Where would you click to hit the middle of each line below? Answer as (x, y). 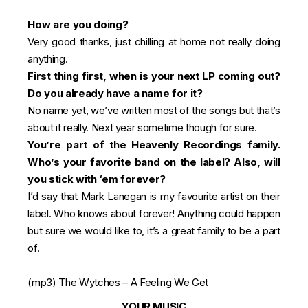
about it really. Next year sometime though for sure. (142, 128)
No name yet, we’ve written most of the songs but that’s (154, 110)
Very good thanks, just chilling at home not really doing (154, 42)
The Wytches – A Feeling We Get (134, 282)
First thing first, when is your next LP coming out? (154, 76)
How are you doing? (78, 24)
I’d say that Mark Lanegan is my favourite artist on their (154, 196)
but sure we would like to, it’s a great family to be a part (154, 231)
